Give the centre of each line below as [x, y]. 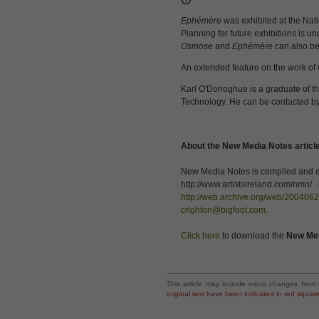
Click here [200, 236]
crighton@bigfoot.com [223, 210]
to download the [253, 236]
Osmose [197, 46]
